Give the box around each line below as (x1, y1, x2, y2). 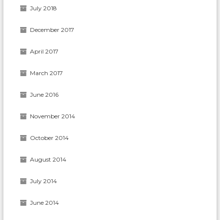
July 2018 (30, 4, 57, 12)
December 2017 (30, 26, 75, 33)
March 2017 (30, 69, 63, 77)
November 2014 (30, 112, 76, 120)
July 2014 (30, 177, 57, 185)
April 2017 (30, 47, 59, 55)
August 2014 (30, 155, 67, 163)
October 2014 (30, 134, 69, 141)
